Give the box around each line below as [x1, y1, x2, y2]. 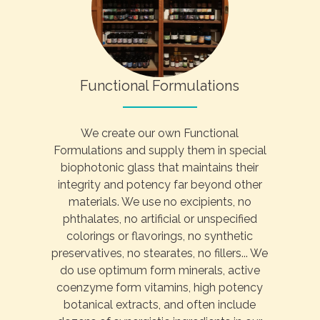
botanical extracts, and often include [64, 298, 256, 312]
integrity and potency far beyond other [57, 178, 262, 192]
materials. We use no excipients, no [68, 195, 251, 209]
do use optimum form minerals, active [59, 264, 260, 278]
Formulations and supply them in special [53, 144, 266, 158]
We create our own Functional [81, 126, 239, 141]
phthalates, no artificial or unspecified [62, 212, 257, 226]
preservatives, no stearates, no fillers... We [51, 246, 269, 261]
